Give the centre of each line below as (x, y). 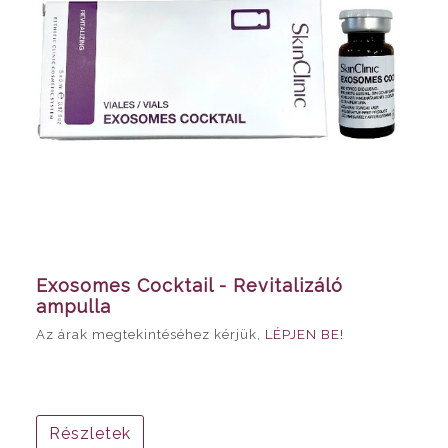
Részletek (90, 433)
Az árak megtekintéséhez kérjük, (150, 334)
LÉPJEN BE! (304, 334)
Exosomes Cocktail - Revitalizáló (189, 285)
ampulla (73, 306)
